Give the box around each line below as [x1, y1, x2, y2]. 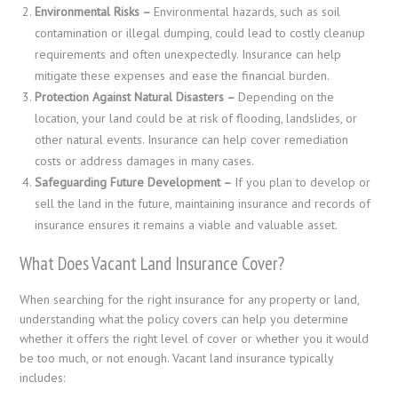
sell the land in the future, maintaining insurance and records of [35, 195, 371, 211]
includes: [20, 370, 66, 386]
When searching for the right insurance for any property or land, [20, 291, 360, 308]
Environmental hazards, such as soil [154, 3, 341, 20]
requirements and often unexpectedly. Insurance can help [35, 45, 342, 62]
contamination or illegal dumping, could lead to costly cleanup [35, 24, 366, 41]
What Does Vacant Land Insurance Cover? [20, 251, 285, 275]
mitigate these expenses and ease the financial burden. [35, 67, 330, 84]
